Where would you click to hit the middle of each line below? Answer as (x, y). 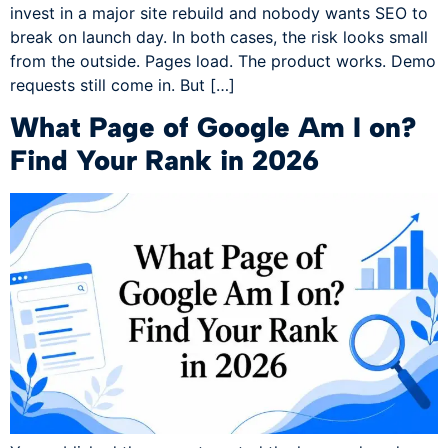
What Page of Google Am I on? (213, 127)
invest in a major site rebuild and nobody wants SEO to (219, 12)
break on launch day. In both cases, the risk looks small (219, 36)
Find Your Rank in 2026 (164, 160)
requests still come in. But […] (122, 84)
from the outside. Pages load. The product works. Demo (223, 60)
